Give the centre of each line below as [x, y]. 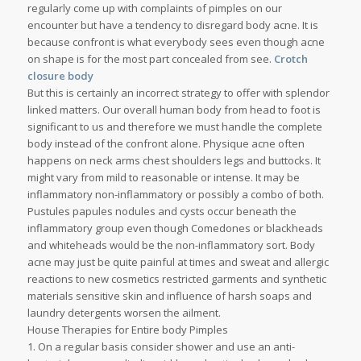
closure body [60, 76]
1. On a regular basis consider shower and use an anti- [161, 347]
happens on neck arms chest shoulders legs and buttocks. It [174, 161]
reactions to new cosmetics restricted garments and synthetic [176, 279]
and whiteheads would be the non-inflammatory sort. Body [171, 245]
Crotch [290, 59]
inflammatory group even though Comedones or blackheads [175, 228]
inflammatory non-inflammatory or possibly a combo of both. [175, 195]
